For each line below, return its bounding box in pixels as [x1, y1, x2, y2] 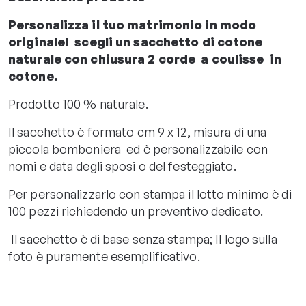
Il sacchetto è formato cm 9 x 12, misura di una [8, 124, 267, 139]
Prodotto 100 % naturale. [8, 96, 148, 111]
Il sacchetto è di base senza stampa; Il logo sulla [8, 232, 277, 247]
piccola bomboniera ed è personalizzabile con [8, 141, 268, 156]
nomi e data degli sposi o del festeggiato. [8, 158, 236, 173]
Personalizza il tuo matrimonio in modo [8, 17, 257, 32]
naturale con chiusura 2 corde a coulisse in [8, 51, 282, 66]
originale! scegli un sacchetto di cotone [8, 34, 263, 49]
